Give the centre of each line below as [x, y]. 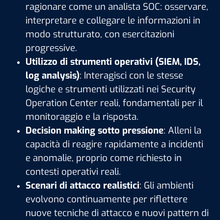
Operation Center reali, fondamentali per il [114, 103]
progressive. [51, 48]
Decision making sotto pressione [95, 131]
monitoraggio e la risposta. [82, 117]
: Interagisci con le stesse [131, 76]
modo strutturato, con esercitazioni [100, 34]
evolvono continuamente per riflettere [107, 199]
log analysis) [53, 76]
